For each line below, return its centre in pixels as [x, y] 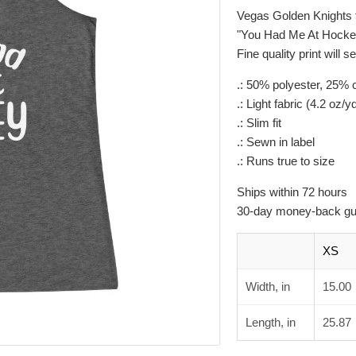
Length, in [270, 322]
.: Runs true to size [285, 161]
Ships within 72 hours [292, 192]
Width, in [267, 286]
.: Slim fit [259, 122]
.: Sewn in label [275, 141]
